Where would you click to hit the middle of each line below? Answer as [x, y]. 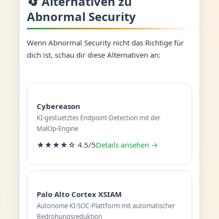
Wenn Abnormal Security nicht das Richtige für [105, 42]
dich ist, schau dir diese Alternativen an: [93, 55]
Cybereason [58, 106]
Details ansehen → [127, 144]
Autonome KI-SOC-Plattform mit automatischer [106, 206]
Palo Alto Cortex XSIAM [79, 194]
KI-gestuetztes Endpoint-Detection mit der [98, 118]
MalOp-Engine [57, 129]
